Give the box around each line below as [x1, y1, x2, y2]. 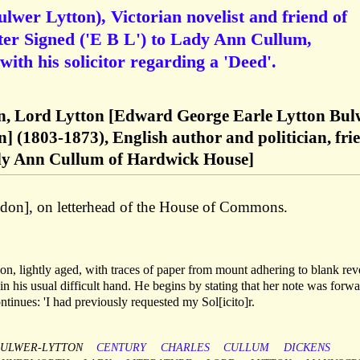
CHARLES [160, 342, 210, 354]
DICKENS [283, 342, 330, 354]
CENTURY [96, 342, 147, 354]
